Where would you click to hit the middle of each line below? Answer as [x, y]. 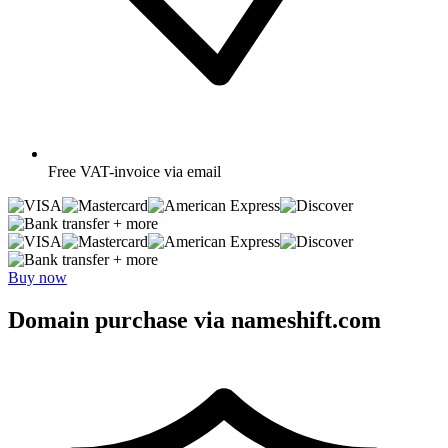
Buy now [37, 277]
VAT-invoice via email [150, 171]
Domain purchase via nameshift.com [194, 319]
